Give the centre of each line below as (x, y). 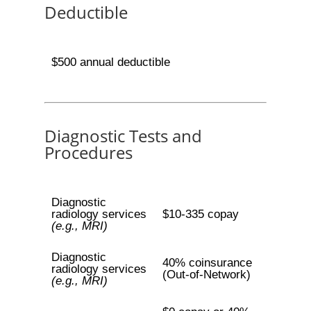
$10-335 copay (200, 214)
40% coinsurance (207, 263)
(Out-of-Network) (206, 275)
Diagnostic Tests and (123, 136)
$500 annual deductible (110, 62)
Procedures (89, 152)
